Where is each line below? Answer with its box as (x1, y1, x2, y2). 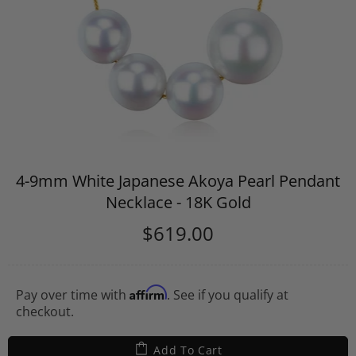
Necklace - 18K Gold (105, 191, 251, 213)
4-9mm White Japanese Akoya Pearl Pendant (16, 169, 340, 192)
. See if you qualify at (167, 285, 288, 304)
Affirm (130, 284, 167, 300)
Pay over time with (16, 285, 130, 304)
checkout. (16, 302, 74, 320)
